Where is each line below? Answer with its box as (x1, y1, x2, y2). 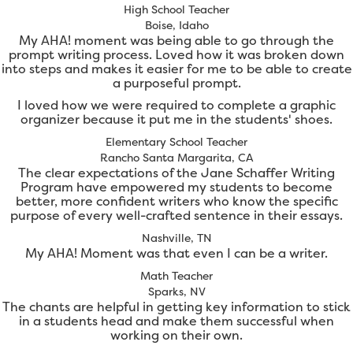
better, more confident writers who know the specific (15, 192, 338, 210)
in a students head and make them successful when (19, 312, 334, 330)
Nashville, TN (141, 230, 212, 246)
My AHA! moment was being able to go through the (19, 32, 334, 50)
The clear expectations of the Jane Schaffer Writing (18, 164, 335, 182)
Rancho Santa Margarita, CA (99, 150, 254, 165)
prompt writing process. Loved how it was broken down (9, 46, 344, 64)
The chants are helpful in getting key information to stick (2, 298, 351, 316)
